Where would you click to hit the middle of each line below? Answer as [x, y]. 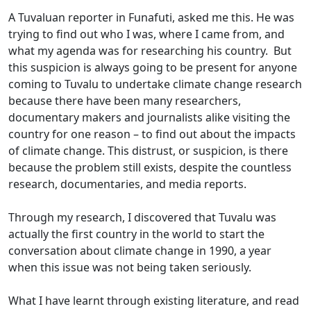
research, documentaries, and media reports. [127, 184]
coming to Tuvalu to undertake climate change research [155, 84]
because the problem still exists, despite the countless [150, 167]
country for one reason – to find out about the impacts [152, 134]
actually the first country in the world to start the [136, 234]
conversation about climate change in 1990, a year [140, 251]
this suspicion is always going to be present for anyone [153, 67]
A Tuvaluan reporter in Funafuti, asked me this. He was [151, 17]
